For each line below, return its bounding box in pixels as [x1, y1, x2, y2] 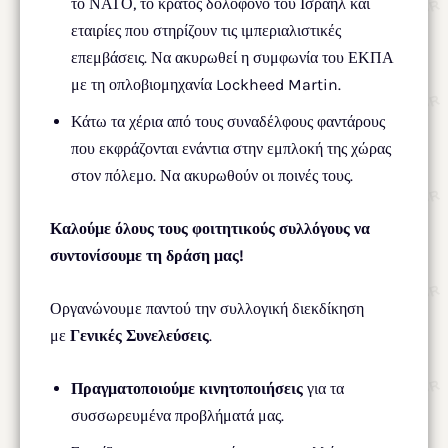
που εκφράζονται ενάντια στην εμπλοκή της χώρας [71, 138, 391, 158]
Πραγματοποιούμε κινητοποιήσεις [71, 378, 303, 398]
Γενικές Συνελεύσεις [70, 325, 209, 345]
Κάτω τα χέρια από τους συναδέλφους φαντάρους [71, 111, 385, 131]
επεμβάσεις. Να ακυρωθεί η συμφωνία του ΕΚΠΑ [71, 47, 394, 67]
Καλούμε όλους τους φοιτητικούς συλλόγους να [50, 218, 370, 238]
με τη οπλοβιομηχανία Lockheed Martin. [71, 74, 341, 94]
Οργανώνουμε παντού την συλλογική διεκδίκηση [50, 298, 364, 318]
